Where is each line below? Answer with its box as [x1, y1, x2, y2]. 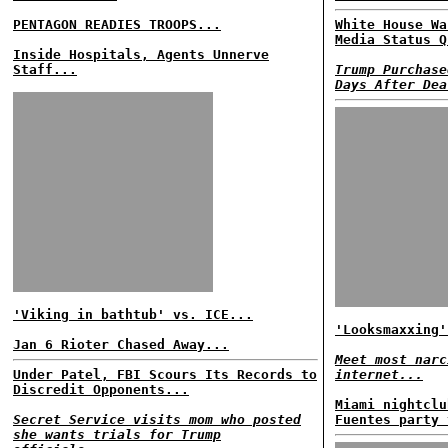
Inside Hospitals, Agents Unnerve [13, 47, 269, 62]
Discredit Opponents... [13, 382, 189, 397]
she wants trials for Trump [13, 427, 221, 442]
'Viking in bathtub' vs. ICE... [13, 307, 253, 322]
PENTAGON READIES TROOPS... [13, 17, 221, 32]
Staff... [13, 62, 77, 77]
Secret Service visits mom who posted [13, 412, 301, 427]
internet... [335, 367, 423, 382]
